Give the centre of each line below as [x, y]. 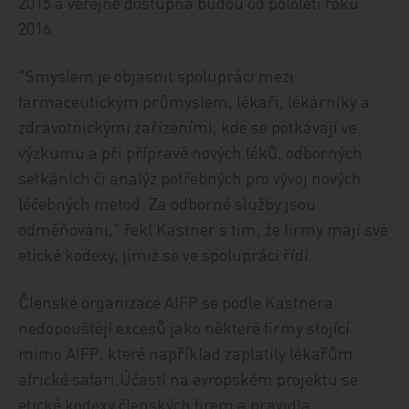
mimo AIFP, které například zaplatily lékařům [186, 353]
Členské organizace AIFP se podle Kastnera [176, 302]
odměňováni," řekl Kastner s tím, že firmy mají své [204, 229]
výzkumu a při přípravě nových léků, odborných [191, 152]
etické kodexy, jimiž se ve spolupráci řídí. [166, 254]
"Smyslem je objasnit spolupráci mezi [157, 75]
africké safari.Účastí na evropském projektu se [189, 378]
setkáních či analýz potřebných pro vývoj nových [190, 178]
